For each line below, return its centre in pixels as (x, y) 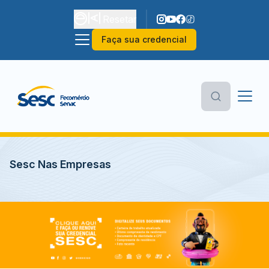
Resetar (119, 19)
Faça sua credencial (144, 39)
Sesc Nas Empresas (60, 164)
